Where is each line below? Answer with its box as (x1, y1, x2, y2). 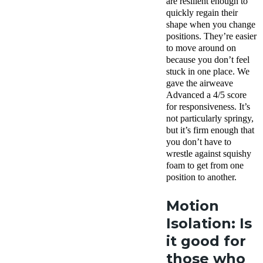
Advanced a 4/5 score (166, 89, 247, 100)
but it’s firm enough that (166, 124, 254, 135)
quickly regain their (166, 7, 238, 18)
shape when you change (166, 19, 255, 29)
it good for (166, 232, 246, 249)
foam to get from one (166, 160, 244, 170)
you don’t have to (166, 136, 231, 147)
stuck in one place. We (166, 66, 249, 76)
